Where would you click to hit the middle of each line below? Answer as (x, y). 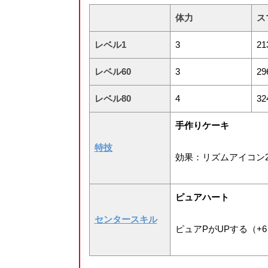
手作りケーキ (202, 126)
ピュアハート (202, 197)
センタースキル (126, 220)
